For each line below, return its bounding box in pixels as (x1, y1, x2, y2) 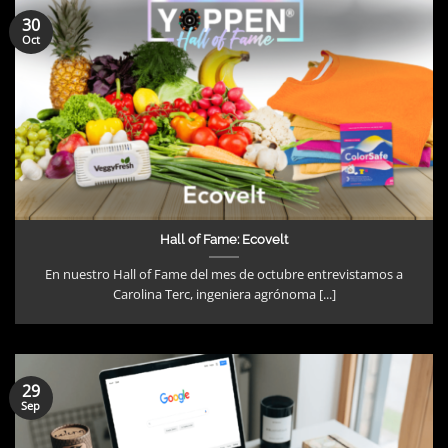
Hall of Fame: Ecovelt (160, 231, 288, 247)
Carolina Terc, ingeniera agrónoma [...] (112, 285, 336, 304)
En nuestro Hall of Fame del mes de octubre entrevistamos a (45, 265, 403, 284)
